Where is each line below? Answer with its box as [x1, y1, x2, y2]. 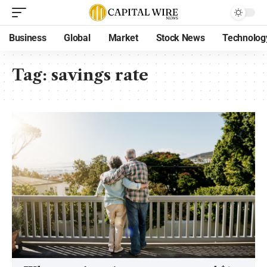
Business [9, 32, 46, 44]
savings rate [51, 66, 148, 85]
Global [64, 32, 91, 44]
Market [108, 32, 138, 44]
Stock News [156, 32, 205, 44]
